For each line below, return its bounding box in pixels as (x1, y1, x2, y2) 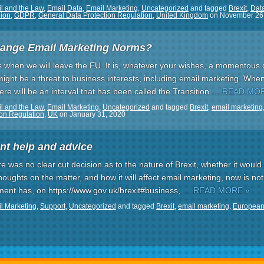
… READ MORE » (183, 186, 250, 195)
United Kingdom (156, 11, 208, 19)
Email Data (47, 4, 82, 12)
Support (40, 202, 65, 210)
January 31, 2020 (70, 110, 126, 118)
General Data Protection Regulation (38, 11, 153, 19)
